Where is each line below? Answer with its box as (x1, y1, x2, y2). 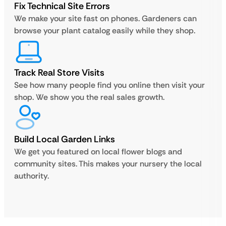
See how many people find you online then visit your (14, 80, 205, 90)
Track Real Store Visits (14, 67, 104, 79)
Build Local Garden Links (14, 133, 115, 145)
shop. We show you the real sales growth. (14, 92, 164, 102)
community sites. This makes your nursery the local (14, 158, 202, 169)
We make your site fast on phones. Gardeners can (14, 13, 197, 24)
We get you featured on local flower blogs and (14, 146, 182, 157)
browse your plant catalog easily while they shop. (14, 25, 195, 36)
